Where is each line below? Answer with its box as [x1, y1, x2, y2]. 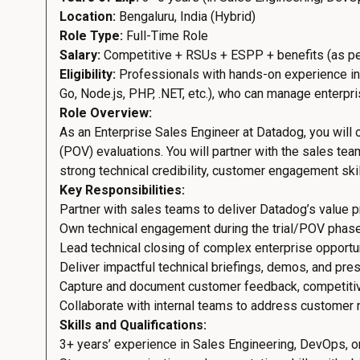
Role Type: [59, 28, 123, 43]
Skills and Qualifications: [59, 317, 207, 333]
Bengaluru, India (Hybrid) [116, 9, 256, 24]
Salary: [59, 47, 100, 63]
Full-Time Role [123, 28, 208, 43]
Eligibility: [59, 67, 116, 82]
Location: [59, 9, 116, 24]
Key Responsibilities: [59, 182, 185, 198]
